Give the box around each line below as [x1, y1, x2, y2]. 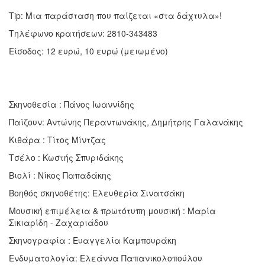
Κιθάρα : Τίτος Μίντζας [9, 133, 106, 146]
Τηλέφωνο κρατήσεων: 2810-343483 [9, 27, 157, 39]
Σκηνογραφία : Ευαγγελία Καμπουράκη [9, 234, 176, 246]
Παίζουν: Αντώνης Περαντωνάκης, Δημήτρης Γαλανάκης [9, 115, 243, 128]
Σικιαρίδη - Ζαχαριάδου [9, 216, 108, 228]
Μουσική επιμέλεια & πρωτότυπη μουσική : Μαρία [9, 204, 216, 216]
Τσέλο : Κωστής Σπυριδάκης [9, 151, 124, 163]
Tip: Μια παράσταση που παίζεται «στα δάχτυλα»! [9, 9, 222, 21]
